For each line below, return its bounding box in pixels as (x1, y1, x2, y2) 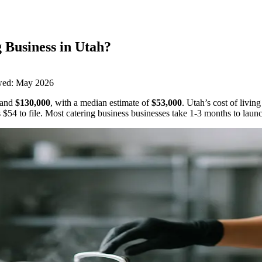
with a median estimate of (55, 97, 151, 108)
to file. (17, 108, 43, 118)
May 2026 (16, 77, 54, 88)
